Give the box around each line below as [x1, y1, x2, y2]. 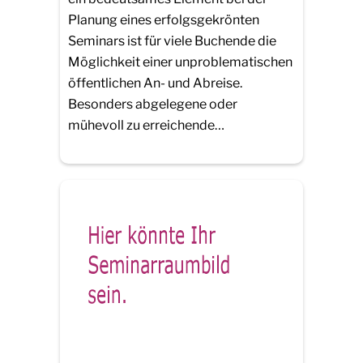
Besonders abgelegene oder [68, 96, 237, 113]
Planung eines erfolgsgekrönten [68, 12, 259, 28]
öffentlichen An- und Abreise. [68, 75, 242, 92]
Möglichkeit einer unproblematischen [68, 54, 293, 70]
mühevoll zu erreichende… [68, 117, 224, 134]
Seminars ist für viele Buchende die [68, 33, 276, 49]
